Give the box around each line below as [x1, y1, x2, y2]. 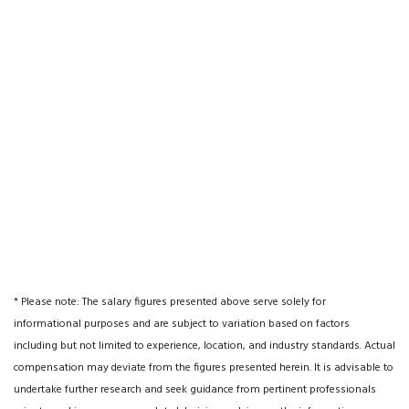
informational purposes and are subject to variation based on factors [14, 315, 350, 333]
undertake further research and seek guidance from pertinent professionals [14, 381, 376, 399]
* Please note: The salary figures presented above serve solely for [14, 293, 326, 311]
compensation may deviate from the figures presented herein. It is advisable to [14, 359, 393, 377]
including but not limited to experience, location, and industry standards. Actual [14, 337, 395, 355]
